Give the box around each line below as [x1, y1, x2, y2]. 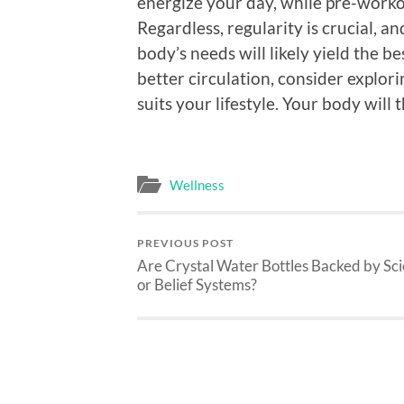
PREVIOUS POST [137, 236, 234, 251]
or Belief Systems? [137, 275, 257, 295]
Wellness [170, 177, 225, 194]
